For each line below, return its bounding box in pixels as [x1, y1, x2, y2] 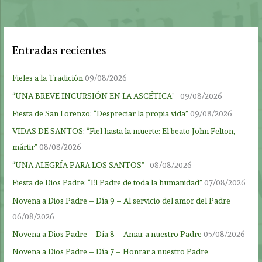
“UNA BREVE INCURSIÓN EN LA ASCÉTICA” [12, 91, 179, 101]
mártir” [12, 142, 38, 152]
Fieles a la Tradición [12, 73, 84, 83]
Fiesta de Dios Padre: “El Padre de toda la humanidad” [12, 178, 203, 188]
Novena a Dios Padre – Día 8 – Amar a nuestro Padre [12, 229, 202, 239]
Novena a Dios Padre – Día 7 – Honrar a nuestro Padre [12, 247, 209, 257]
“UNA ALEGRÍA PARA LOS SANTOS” [12, 160, 149, 170]
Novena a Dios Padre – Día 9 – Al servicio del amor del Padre [12, 195, 231, 205]
